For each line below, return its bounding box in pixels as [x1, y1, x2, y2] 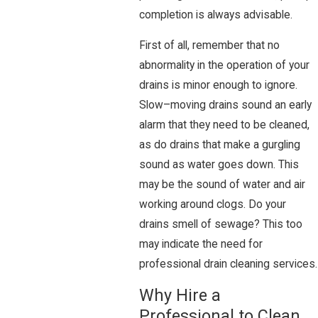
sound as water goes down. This [139, 158, 299, 172]
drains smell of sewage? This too [139, 218, 302, 231]
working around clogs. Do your [139, 198, 286, 212]
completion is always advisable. [139, 8, 292, 21]
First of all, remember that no [139, 39, 280, 53]
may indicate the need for [139, 238, 263, 251]
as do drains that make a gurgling [139, 138, 300, 152]
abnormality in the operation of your [139, 59, 309, 72]
